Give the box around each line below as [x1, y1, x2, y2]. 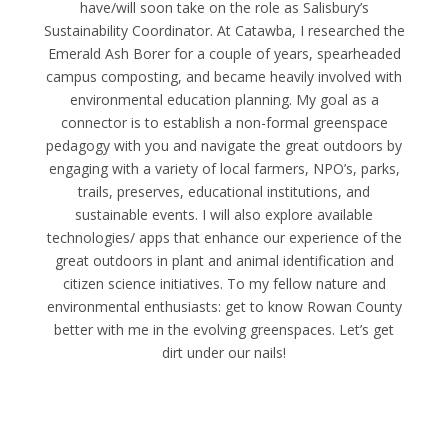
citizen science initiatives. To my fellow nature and [62, 273, 386, 293]
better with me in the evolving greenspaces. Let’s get [54, 319, 394, 339]
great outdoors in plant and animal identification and [54, 250, 394, 270]
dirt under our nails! [162, 342, 286, 362]
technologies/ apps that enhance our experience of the [46, 227, 402, 247]
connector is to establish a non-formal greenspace [60, 112, 388, 132]
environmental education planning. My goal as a [69, 89, 379, 109]
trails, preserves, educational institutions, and [78, 181, 370, 201]
